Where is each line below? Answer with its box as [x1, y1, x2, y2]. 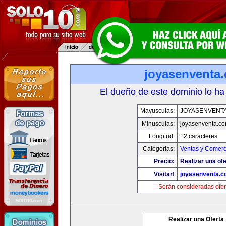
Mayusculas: [140, 107, 175, 115]
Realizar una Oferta [168, 216, 224, 223]
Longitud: [148, 133, 175, 140]
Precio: [153, 158, 175, 165]
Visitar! [153, 171, 175, 178]
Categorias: [142, 145, 175, 152]
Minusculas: [141, 120, 175, 127]
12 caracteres [180, 133, 217, 140]
